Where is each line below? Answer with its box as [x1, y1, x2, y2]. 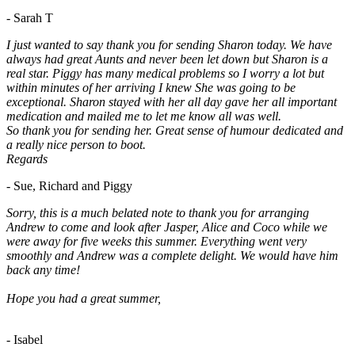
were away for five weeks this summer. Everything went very [6, 235, 307, 249]
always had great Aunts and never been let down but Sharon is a [6, 52, 328, 67]
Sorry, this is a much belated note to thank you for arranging [6, 206, 309, 220]
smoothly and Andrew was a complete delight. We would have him [6, 249, 338, 263]
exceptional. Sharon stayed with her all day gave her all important [6, 95, 337, 109]
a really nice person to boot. [6, 138, 146, 152]
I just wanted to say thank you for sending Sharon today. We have [6, 38, 332, 52]
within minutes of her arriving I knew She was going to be [6, 81, 296, 95]
